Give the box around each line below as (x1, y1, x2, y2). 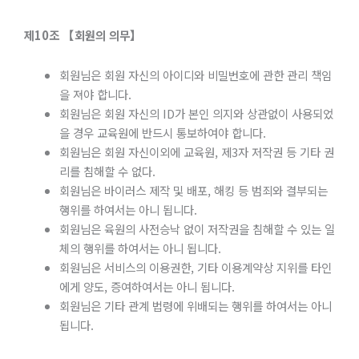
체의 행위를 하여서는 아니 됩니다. (58, 239, 221, 256)
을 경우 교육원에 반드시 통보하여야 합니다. (58, 123, 266, 141)
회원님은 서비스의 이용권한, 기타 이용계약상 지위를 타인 (58, 258, 332, 276)
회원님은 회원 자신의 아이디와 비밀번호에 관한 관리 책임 (58, 66, 332, 83)
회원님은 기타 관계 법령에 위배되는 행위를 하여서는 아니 (58, 296, 332, 314)
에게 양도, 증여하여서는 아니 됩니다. (58, 277, 235, 295)
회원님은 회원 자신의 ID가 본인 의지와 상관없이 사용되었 (58, 104, 333, 122)
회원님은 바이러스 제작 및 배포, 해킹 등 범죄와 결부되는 (58, 181, 328, 199)
